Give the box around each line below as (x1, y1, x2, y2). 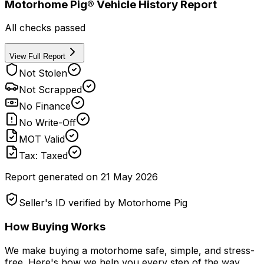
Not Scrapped (19, 84, 82, 96)
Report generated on (5, 171, 98, 183)
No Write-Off (19, 117, 76, 129)
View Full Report (9, 52, 65, 61)
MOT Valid (19, 133, 65, 146)
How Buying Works (5, 219, 105, 233)
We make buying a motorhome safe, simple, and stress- (5, 244, 255, 256)
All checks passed (5, 22, 85, 34)
